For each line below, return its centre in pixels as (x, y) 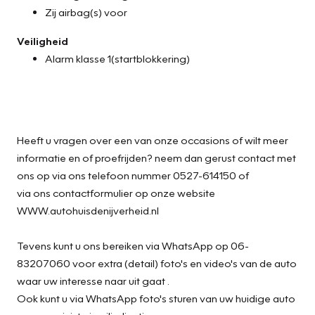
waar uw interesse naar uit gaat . (93, 280)
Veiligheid (43, 40)
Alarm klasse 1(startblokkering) (117, 58)
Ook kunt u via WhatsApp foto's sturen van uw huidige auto (156, 298)
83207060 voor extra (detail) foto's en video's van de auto (157, 263)
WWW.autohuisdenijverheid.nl (88, 210)
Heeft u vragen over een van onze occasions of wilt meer (153, 140)
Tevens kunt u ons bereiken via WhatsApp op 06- (133, 245)
